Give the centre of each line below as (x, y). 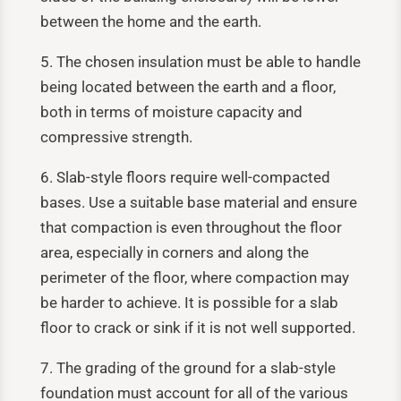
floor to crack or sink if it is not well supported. (197, 327)
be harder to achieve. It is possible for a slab (189, 302)
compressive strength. (116, 137)
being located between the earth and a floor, (188, 86)
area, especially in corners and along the (174, 252)
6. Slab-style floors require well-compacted (185, 177)
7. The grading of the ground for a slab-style (188, 367)
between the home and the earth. (150, 21)
